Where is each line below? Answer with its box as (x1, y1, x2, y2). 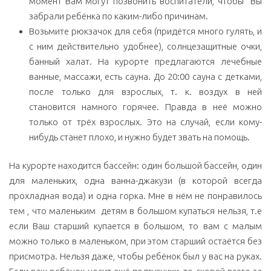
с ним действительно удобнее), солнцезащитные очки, (29, 41, 262, 51)
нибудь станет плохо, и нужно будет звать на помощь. (29, 131, 250, 142)
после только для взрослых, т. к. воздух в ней (29, 86, 262, 97)
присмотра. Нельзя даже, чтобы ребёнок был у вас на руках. (9, 251, 262, 262)
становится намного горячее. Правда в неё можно (29, 101, 262, 112)
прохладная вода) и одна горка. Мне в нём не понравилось (9, 191, 262, 201)
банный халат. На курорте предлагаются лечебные (29, 56, 262, 67)
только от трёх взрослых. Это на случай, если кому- (29, 116, 262, 127)
